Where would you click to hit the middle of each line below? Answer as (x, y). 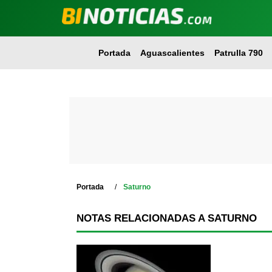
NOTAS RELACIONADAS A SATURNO (167, 218)
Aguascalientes (172, 53)
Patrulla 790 (238, 53)
